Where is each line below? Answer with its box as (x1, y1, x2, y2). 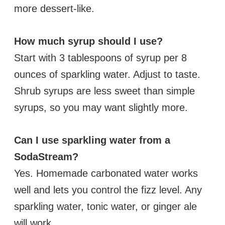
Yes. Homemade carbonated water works (14, 168, 198, 179)
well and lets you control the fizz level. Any (14, 184, 202, 196)
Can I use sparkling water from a (14, 135, 170, 146)
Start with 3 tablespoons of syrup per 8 (14, 52, 187, 64)
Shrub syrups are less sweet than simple (14, 85, 195, 97)
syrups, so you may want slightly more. (14, 102, 188, 114)
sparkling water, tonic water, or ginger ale (14, 201, 197, 212)
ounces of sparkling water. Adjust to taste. (14, 69, 200, 80)
